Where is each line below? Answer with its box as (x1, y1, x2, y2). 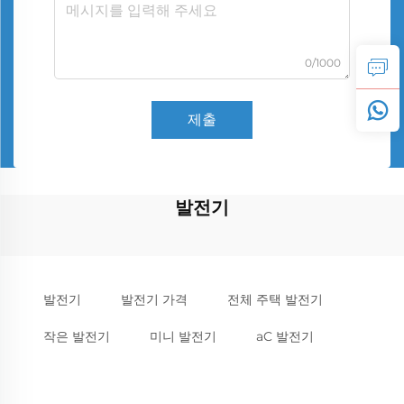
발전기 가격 (121, 290, 188, 308)
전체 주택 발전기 (227, 290, 323, 308)
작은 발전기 (43, 327, 110, 344)
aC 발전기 (256, 327, 314, 344)
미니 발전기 (150, 327, 216, 344)
